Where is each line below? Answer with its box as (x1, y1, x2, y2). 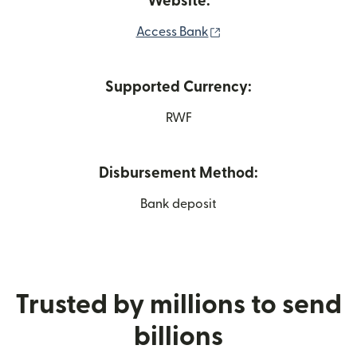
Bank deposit (140, 197, 217, 210)
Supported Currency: (105, 79, 252, 95)
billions (134, 323, 223, 350)
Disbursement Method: (99, 165, 258, 181)
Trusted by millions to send (15, 291, 342, 318)
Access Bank (135, 25, 209, 38)
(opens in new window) (220, 24, 355, 37)
